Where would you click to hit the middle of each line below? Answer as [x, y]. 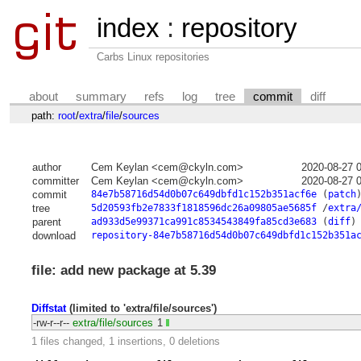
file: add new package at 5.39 [123, 271]
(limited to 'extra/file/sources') [141, 308]
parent [46, 222]
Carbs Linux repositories [153, 57]
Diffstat [48, 308]
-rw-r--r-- [51, 322]
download [54, 236]
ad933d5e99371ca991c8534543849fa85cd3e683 [203, 222]
